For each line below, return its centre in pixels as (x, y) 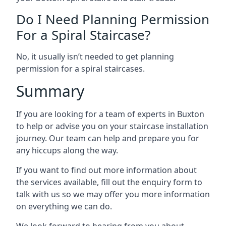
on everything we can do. (64, 206)
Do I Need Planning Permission (113, 19)
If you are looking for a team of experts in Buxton (110, 114)
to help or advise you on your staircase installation (112, 126)
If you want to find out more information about (106, 170)
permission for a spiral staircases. (80, 69)
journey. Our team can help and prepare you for (108, 138)
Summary (50, 91)
